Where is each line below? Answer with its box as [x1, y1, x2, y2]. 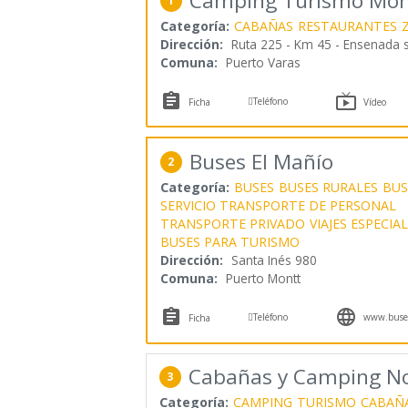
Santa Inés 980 [230, 250, 317, 269]
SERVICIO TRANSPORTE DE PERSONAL [159, 196, 396, 214]
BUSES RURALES [278, 178, 378, 196]
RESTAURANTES [297, 16, 397, 35]
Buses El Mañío [189, 147, 333, 176]
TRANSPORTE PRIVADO [159, 214, 305, 232]
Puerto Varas [225, 53, 301, 71]
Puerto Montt [225, 269, 301, 287]
